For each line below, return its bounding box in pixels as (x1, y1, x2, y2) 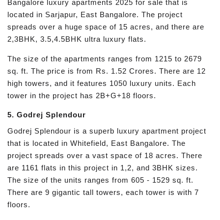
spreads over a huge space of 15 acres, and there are (7, 23, 204, 31)
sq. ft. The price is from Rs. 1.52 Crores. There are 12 (7, 66, 206, 75)
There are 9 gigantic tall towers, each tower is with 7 (7, 188, 199, 196)
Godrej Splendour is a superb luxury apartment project (7, 126, 206, 135)
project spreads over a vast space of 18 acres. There (7, 151, 202, 160)
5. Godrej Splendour (7, 110, 86, 119)
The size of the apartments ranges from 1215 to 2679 (7, 54, 202, 63)
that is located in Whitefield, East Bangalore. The (7, 138, 186, 147)
